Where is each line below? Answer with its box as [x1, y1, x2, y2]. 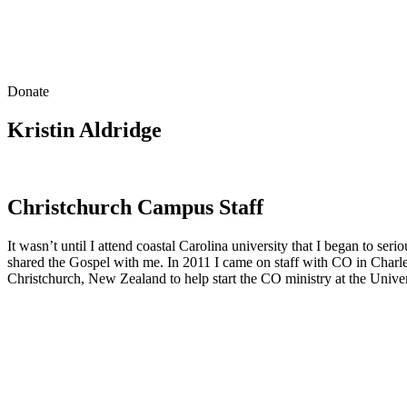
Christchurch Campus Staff [7, 194, 263, 219]
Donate [7, 84, 49, 99]
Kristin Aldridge [7, 117, 162, 142]
